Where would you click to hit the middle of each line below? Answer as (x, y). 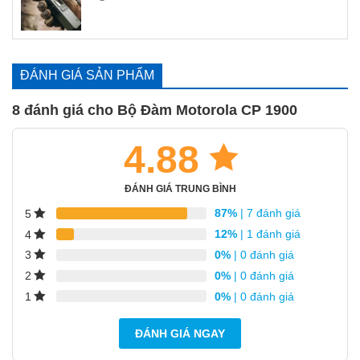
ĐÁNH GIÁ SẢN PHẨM (87, 76)
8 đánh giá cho (65, 110)
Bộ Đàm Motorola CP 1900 (207, 110)
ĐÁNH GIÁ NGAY (180, 334)
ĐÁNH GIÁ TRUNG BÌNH (180, 189)
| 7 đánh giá (269, 213)
